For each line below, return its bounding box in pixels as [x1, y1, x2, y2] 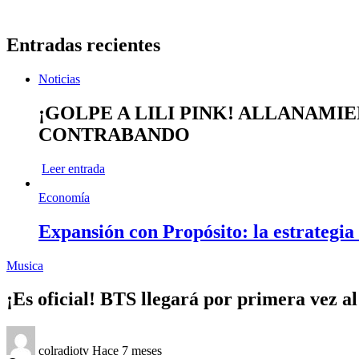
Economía [38, 190, 90, 204]
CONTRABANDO [38, 123, 190, 145]
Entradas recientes [6, 34, 160, 55]
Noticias [38, 71, 80, 86]
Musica [6, 258, 43, 272]
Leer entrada [42, 161, 105, 175]
